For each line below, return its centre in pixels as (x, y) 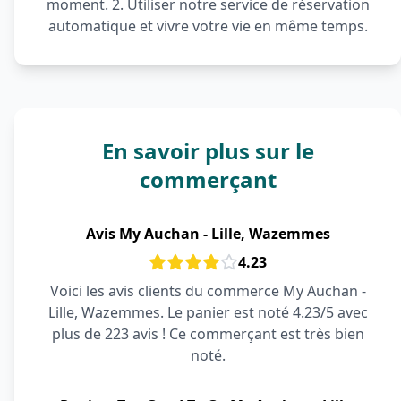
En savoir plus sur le (208, 151)
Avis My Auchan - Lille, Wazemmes (208, 234)
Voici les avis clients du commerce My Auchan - (208, 291)
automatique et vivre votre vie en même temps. (208, 26)
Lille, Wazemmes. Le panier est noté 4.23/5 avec (208, 312)
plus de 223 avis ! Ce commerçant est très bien (208, 334)
